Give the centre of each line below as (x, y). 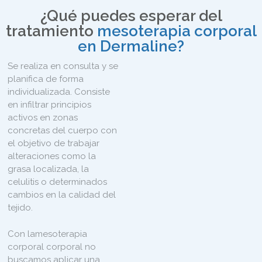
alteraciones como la (52, 156)
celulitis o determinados (58, 182)
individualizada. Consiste (59, 92)
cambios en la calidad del (62, 195)
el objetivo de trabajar (54, 143)
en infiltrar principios (50, 105)
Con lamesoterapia (48, 234)
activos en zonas (43, 118)
